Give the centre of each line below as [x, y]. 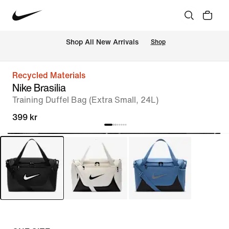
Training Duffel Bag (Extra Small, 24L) [85, 100]
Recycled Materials [49, 75]
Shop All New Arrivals [102, 42]
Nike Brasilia [39, 88]
